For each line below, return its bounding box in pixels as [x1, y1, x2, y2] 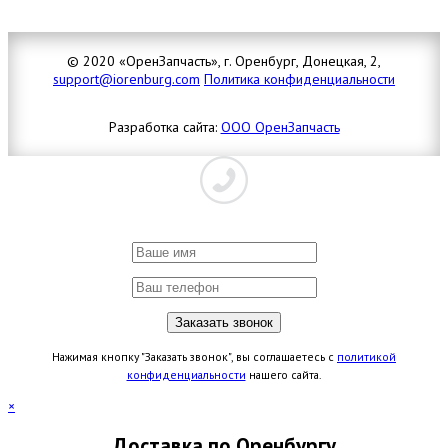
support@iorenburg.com [53, 69, 200, 88]
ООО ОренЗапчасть [220, 117, 340, 136]
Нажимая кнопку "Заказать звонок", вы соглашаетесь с [52, 348, 337, 364]
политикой [337, 348, 396, 364]
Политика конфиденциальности [204, 69, 395, 88]
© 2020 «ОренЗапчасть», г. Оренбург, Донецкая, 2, [67, 51, 381, 70]
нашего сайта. [245, 366, 322, 382]
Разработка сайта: [108, 117, 221, 136]
